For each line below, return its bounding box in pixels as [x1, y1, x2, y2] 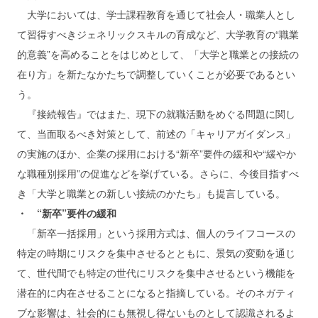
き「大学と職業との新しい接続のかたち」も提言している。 [17, 185, 285, 200]
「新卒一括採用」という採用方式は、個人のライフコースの [17, 225, 295, 240]
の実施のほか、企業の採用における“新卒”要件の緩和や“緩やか [17, 146, 296, 160]
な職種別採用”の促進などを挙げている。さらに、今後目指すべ [17, 165, 299, 180]
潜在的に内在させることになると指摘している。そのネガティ [17, 285, 295, 300]
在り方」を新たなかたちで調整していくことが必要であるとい [17, 66, 295, 81]
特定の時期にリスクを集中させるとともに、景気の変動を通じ [17, 245, 295, 260]
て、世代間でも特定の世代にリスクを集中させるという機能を [17, 265, 295, 280]
